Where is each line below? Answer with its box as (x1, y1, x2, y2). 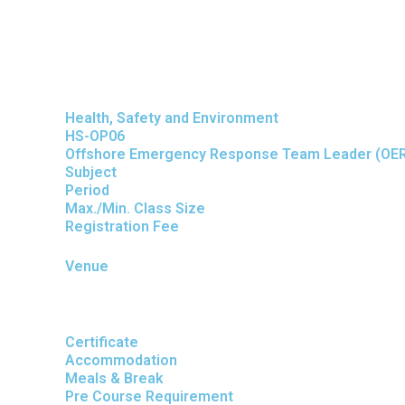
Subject (65, 164, 117, 181)
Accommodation (65, 352, 177, 369)
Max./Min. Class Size (65, 200, 205, 217)
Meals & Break (65, 370, 164, 387)
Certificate (65, 334, 138, 351)
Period (65, 182, 109, 199)
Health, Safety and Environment (65, 109, 278, 127)
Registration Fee (65, 218, 179, 235)
